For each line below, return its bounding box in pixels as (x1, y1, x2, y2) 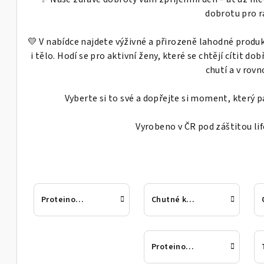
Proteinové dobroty (75, 194, 84, 206)
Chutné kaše (186, 194, 195, 206)
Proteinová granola (186, 241, 194, 253)
